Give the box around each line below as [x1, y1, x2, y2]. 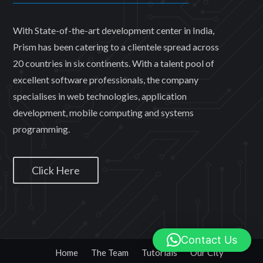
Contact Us [181, 234, 237, 246]
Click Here [31, 164, 80, 177]
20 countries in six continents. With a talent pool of [12, 58, 214, 69]
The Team [90, 247, 129, 258]
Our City [190, 247, 224, 258]
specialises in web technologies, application [12, 90, 187, 102]
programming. [12, 123, 70, 135]
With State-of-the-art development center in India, [12, 25, 214, 36]
